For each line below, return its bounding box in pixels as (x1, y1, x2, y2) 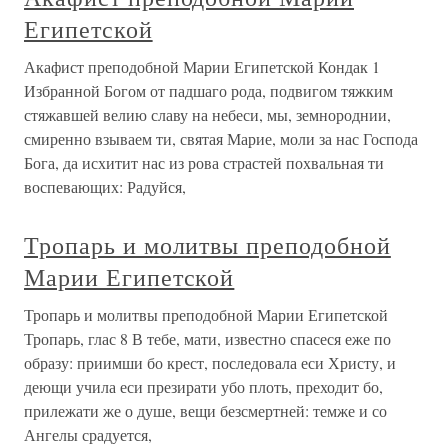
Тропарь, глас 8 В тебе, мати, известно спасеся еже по (24, 328, 391, 349)
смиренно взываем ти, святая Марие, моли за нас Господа (24, 128, 418, 149)
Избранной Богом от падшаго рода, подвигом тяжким (24, 80, 393, 101)
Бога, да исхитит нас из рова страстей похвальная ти (24, 152, 384, 173)
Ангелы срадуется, (24, 424, 152, 445)
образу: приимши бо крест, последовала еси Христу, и (24, 352, 396, 373)
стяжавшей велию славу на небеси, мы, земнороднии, (24, 104, 391, 125)
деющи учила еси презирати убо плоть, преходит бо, (24, 376, 383, 397)
